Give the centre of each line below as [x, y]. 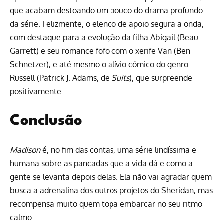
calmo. [22, 217]
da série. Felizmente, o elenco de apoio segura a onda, [107, 24]
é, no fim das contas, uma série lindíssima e [118, 150]
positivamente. [37, 91]
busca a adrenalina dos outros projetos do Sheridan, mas [111, 190]
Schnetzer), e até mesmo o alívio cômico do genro [99, 64]
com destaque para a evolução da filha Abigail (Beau [104, 37]
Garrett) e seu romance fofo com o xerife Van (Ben [100, 51]
